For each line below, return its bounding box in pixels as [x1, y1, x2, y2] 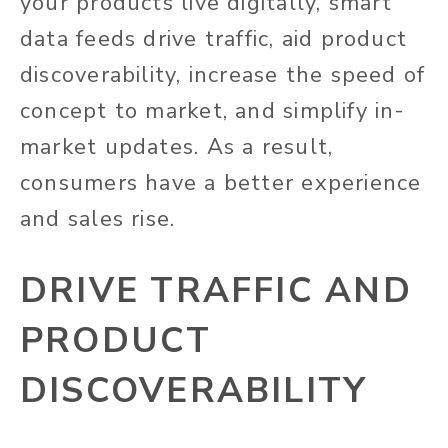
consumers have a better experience [20, 168, 422, 199]
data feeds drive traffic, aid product [20, 24, 408, 55]
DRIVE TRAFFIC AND [20, 267, 412, 315]
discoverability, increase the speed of [20, 60, 426, 91]
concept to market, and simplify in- [20, 96, 406, 127]
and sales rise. [20, 204, 176, 235]
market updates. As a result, [20, 132, 334, 163]
